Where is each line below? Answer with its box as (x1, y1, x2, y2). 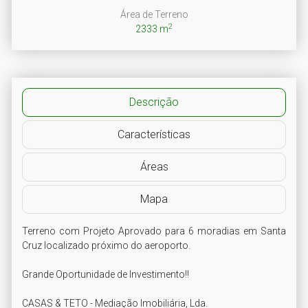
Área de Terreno (120, 8, 188, 20)
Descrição (129, 95, 179, 109)
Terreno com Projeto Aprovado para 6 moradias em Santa (22, 225, 286, 236)
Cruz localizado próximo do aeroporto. (22, 239, 190, 251)
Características (118, 127, 190, 141)
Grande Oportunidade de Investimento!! (22, 268, 189, 280)
